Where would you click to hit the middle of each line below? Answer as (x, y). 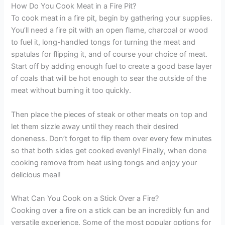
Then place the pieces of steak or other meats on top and (109, 115)
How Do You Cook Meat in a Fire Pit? (74, 6)
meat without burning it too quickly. (71, 91)
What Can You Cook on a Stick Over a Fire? (85, 199)
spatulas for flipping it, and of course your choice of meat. (109, 54)
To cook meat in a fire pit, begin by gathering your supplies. (112, 18)
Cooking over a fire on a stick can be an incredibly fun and (110, 211)
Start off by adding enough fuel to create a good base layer (112, 67)
